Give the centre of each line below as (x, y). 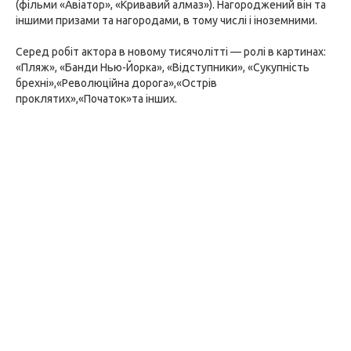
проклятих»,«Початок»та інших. (96, 99)
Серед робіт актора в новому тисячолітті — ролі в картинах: (171, 52)
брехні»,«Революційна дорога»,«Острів (116, 83)
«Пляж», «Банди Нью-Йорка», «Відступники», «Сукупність (163, 67)
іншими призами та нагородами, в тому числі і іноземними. (166, 20)
